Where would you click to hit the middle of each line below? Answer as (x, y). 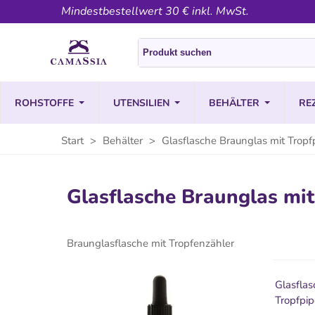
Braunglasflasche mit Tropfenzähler (150, 243)
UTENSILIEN (141, 103)
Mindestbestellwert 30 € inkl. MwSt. (155, 11)
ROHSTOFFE (44, 103)
